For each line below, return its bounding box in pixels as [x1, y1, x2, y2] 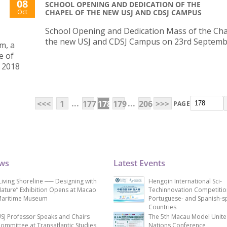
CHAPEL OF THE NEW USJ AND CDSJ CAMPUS [45, 8, 202, 18]
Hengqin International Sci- [148, 177, 222, 186]
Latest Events [113, 158, 165, 169]
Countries [148, 203, 176, 212]
